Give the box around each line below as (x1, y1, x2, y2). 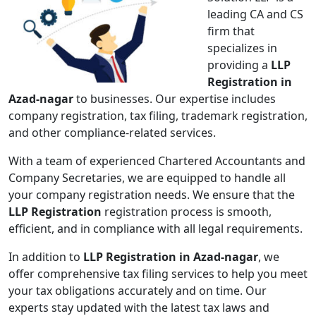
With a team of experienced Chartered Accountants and (8, 153, 305, 169)
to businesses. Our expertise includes (73, 91, 276, 107)
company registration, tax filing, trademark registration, (8, 108, 308, 124)
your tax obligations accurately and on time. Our (8, 283, 267, 299)
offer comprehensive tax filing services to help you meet (8, 266, 308, 282)
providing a (207, 57, 271, 73)
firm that (207, 23, 255, 39)
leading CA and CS (207, 6, 303, 23)
